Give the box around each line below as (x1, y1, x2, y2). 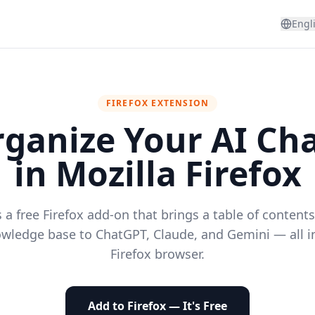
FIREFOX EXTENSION (105, 97, 210, 109)
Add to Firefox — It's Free (88, 298, 227, 314)
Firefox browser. (110, 245, 205, 262)
